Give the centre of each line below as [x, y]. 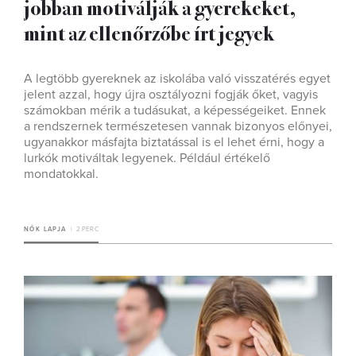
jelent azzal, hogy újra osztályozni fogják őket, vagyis [171, 95]
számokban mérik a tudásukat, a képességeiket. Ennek [175, 111]
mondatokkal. [61, 174]
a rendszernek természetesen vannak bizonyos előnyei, [178, 127]
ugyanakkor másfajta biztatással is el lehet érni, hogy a [174, 143]
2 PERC [87, 230]
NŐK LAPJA [45, 230]
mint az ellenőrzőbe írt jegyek [149, 33]
